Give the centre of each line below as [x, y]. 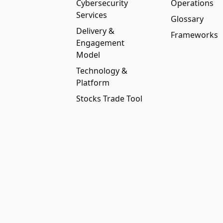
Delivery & [96, 31]
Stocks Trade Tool [110, 99]
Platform [93, 83]
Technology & [102, 71]
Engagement [101, 43]
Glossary [187, 19]
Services [92, 15]
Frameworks [194, 35]
